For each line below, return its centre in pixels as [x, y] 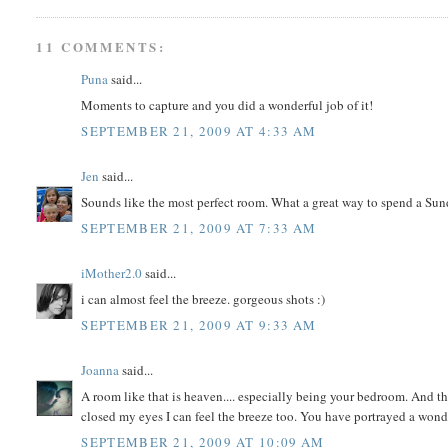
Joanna [100, 369]
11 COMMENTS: [101, 46]
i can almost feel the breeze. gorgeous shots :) [203, 299]
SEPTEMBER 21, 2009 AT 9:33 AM [199, 324]
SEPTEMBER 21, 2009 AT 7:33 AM [199, 227]
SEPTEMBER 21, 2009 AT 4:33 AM [199, 130]
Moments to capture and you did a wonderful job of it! [227, 105]
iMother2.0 [112, 272]
